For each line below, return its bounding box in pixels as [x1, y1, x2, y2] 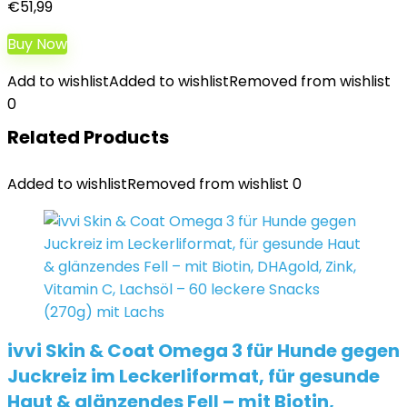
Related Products [7, 124, 169, 150]
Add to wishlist [7, 71, 109, 92]
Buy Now [7, 34, 67, 55]
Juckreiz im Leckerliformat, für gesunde [7, 363, 380, 389]
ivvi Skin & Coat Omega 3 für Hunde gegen [7, 338, 400, 363]
